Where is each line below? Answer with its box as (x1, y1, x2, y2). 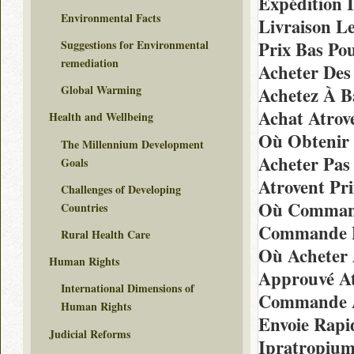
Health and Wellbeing (49, 108, 153, 126)
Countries (61, 198, 107, 216)
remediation (61, 55, 119, 72)
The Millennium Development (61, 135, 204, 153)
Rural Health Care (61, 225, 150, 243)
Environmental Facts (61, 9, 160, 26)
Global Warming (61, 81, 141, 99)
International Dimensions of (61, 280, 194, 297)
